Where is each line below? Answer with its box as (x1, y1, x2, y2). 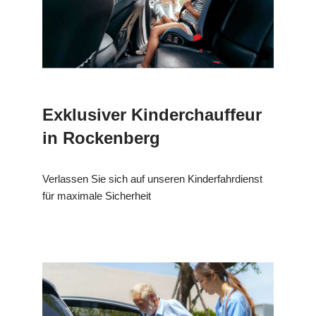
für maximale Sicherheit (42, 190, 151, 202)
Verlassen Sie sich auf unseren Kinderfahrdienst (42, 173, 262, 186)
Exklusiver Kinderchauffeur (42, 105, 262, 125)
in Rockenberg (42, 128, 160, 148)
